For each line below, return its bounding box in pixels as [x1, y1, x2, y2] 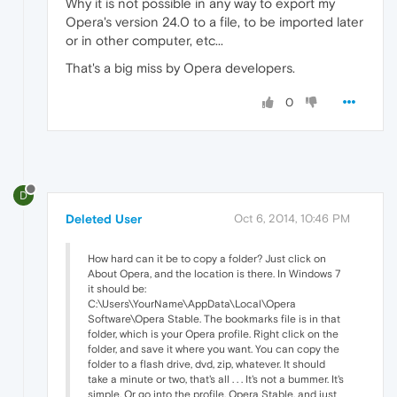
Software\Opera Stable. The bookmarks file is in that [88, 312, 340, 325]
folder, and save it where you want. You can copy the [88, 342, 339, 355]
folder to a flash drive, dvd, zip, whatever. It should [88, 357, 325, 370]
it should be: [88, 282, 146, 295]
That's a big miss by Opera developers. [66, 60, 295, 76]
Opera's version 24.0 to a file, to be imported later [66, 14, 363, 30]
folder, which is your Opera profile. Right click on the [88, 327, 339, 340]
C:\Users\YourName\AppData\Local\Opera [88, 297, 296, 310]
